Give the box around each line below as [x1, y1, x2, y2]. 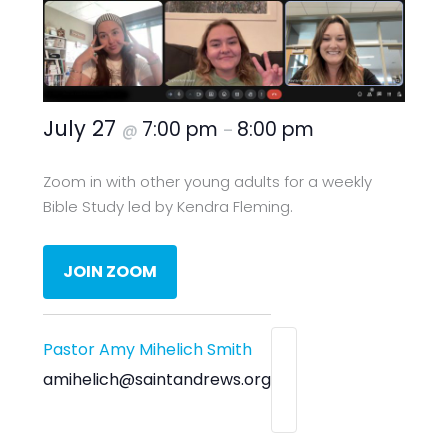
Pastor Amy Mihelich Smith [43, 338, 253, 362]
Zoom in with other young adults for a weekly [43, 170, 373, 192]
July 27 [43, 113, 123, 143]
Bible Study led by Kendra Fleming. [43, 195, 294, 217]
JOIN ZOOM [63, 260, 158, 284]
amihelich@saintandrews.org [43, 368, 272, 392]
